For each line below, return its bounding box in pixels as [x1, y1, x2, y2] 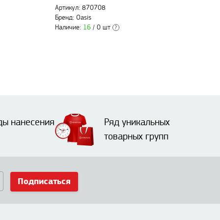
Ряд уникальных [104, 117, 170, 128]
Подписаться [18, 176, 71, 187]
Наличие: [55, 24, 83, 31]
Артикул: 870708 [55, 4, 106, 12]
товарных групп [104, 132, 168, 142]
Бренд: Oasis [55, 14, 91, 22]
